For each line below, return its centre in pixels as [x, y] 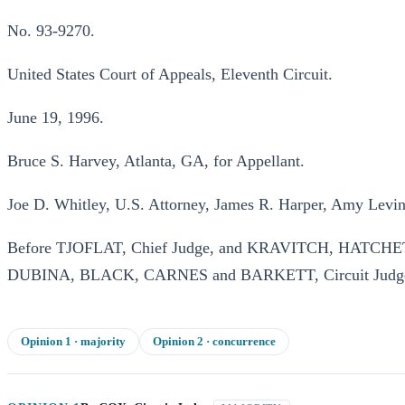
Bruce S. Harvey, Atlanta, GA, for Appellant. [156, 161]
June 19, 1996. [56, 118]
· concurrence [240, 341]
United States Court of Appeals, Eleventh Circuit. [170, 74]
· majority [99, 341]
